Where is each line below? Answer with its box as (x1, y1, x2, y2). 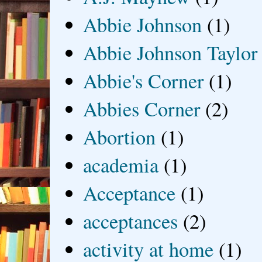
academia (83, 151, 159, 178)
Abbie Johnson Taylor (83, 39, 258, 66)
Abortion (83, 123, 156, 150)
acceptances (83, 207, 178, 235)
